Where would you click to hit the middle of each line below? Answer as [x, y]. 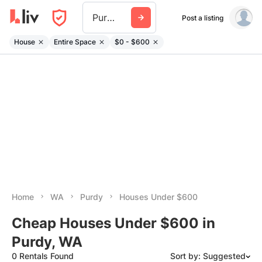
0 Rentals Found [43, 256]
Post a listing [202, 18]
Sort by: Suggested [208, 256]
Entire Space [75, 42]
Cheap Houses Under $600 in [113, 223]
